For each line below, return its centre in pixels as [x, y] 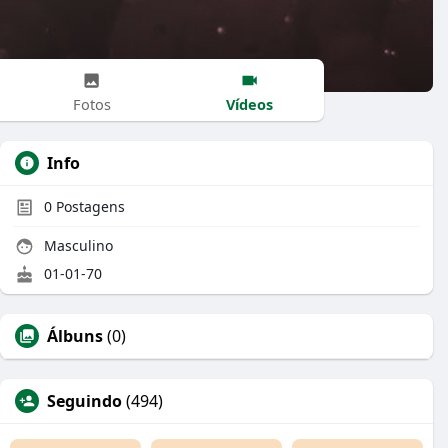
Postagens [88, 206]
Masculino [76, 245]
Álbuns [75, 336]
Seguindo [84, 401]
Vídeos [250, 103]
